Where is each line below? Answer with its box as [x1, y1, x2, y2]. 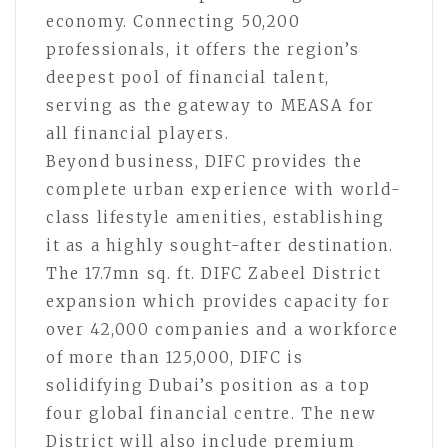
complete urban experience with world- [46, 179, 402, 199]
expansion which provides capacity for [46, 291, 391, 311]
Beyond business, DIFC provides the [46, 151, 363, 171]
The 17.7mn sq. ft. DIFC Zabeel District [46, 263, 382, 283]
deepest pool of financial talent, [46, 67, 330, 87]
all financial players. [46, 123, 230, 143]
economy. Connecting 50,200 [46, 11, 301, 31]
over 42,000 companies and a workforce [46, 319, 399, 339]
